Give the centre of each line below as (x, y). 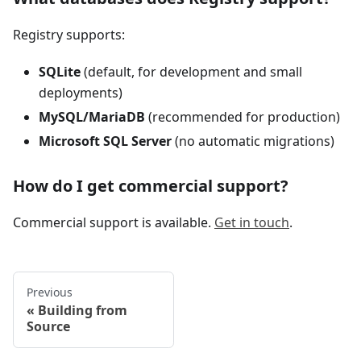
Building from (83, 311)
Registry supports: (69, 35)
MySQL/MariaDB (92, 117)
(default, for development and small (191, 72)
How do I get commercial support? (151, 186)
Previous (50, 293)
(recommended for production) (243, 117)
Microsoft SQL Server (105, 141)
